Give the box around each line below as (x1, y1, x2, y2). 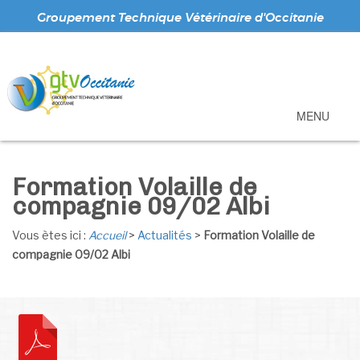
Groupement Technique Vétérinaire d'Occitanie (36, 12, 324, 24)
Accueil (88, 228, 126, 242)
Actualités (137, 228, 192, 242)
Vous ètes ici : (12, 228, 88, 242)
